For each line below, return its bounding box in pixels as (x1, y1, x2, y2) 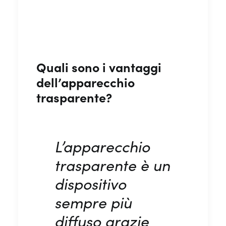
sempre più (54, 192, 132, 212)
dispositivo (54, 173, 126, 194)
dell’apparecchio (36, 73, 135, 91)
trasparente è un (54, 154, 170, 175)
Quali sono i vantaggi (36, 58, 161, 76)
